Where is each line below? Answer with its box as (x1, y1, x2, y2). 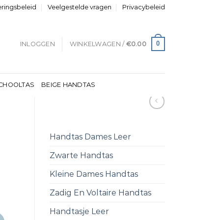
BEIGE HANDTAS (41, 81, 96, 88)
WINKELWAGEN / (69, 40, 126, 48)
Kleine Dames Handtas (50, 169, 138, 179)
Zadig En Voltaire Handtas (50, 188, 151, 198)
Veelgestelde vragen (47, 3, 111, 11)
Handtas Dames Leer (50, 132, 131, 142)
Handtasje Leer (50, 207, 109, 217)
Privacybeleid (122, 3, 165, 11)
